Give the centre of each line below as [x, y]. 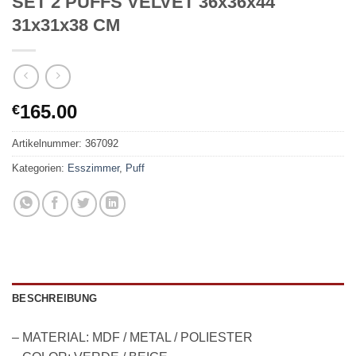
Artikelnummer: [48, 144]
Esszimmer [93, 168]
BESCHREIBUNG [55, 299]
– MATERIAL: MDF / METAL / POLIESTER [132, 338]
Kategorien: [40, 168]
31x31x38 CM [66, 25]
